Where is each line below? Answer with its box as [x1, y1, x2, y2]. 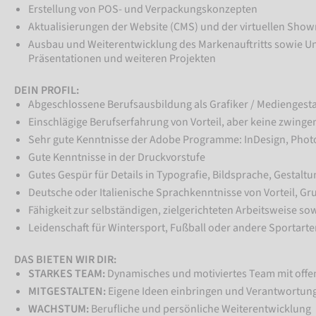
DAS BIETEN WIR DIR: [14, 252, 116, 267]
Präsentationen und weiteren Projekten [28, 51, 216, 66]
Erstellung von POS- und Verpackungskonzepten [28, 1, 257, 17]
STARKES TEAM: [28, 266, 105, 281]
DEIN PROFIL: [14, 83, 79, 98]
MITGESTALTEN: [28, 284, 106, 299]
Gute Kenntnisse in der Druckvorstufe [28, 150, 205, 165]
